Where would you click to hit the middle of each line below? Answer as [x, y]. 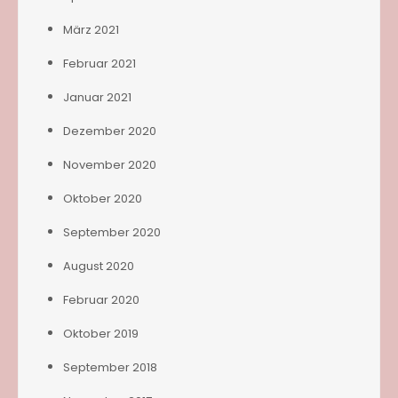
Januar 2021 [97, 97]
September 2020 [112, 232]
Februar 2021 [99, 63]
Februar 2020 [101, 299]
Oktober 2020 [103, 198]
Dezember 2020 [110, 131]
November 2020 [110, 164]
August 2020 [99, 266]
